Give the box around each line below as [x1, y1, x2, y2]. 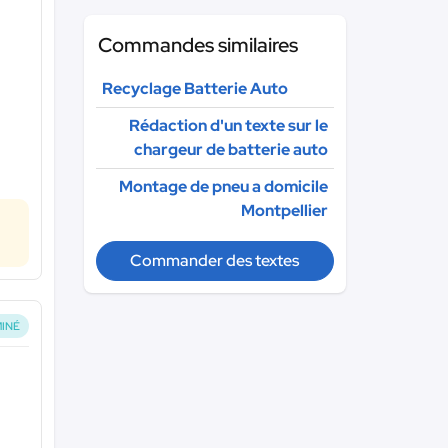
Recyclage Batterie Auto [101, 78, 288, 99]
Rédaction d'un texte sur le [129, 115, 328, 136]
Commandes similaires [97, 32, 298, 58]
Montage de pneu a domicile [119, 176, 328, 197]
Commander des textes [130, 250, 300, 271]
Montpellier [241, 200, 328, 221]
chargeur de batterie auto [134, 139, 328, 160]
